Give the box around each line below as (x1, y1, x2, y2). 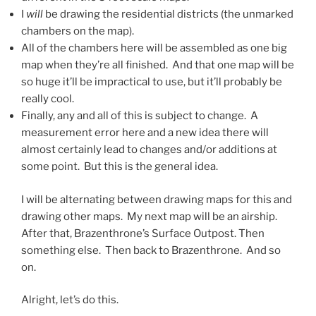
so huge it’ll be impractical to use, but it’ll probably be (21, 75, 282, 89)
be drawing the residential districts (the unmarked (43, 8, 293, 21)
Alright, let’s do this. (21, 293, 119, 307)
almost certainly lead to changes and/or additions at (21, 143, 277, 157)
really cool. (21, 92, 74, 106)
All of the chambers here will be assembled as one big (21, 42, 287, 55)
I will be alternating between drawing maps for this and (21, 193, 292, 206)
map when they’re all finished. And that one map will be (21, 59, 294, 72)
